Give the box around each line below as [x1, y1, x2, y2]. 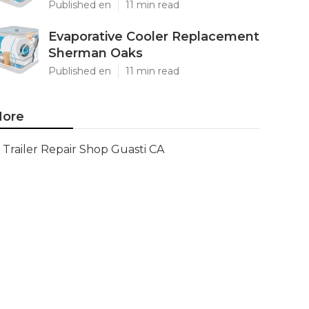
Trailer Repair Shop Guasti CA [3, 143, 164, 156]
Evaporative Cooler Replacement [48, 29, 259, 44]
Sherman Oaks [48, 46, 143, 61]
